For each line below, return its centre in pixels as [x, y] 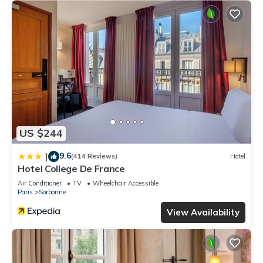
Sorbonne [52, 192]
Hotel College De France [71, 168]
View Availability [203, 212]
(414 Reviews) [94, 156]
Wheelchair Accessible [126, 183]
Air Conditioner [40, 183]
